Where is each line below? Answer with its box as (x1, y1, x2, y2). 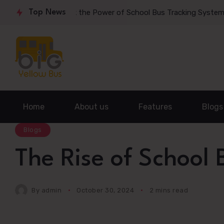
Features (138, 101, 172, 111)
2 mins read (149, 186, 188, 194)
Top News (28, 8, 66, 16)
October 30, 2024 (76, 186, 134, 194)
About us (74, 101, 108, 111)
